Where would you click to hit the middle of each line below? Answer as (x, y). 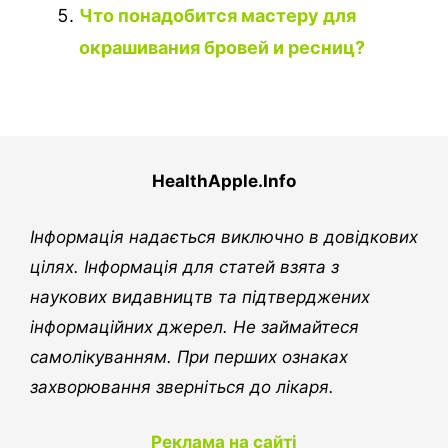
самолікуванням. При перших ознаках (189, 356)
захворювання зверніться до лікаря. (182, 386)
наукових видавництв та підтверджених (200, 296)
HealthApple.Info (224, 181)
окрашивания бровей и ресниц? (222, 48)
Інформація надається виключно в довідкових (224, 236)
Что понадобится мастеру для (217, 16)
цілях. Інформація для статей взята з (184, 266)
